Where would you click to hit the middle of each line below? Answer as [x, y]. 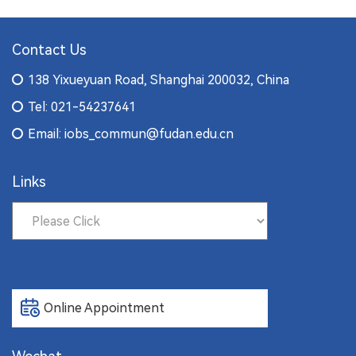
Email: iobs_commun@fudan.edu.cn [131, 134]
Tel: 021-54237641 [82, 107]
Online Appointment [104, 308]
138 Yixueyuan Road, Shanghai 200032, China [159, 80]
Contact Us [49, 50]
